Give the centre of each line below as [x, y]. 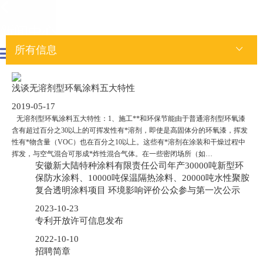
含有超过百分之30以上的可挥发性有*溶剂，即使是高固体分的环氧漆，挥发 [130, 130]
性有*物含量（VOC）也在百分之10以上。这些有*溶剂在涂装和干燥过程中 [129, 142]
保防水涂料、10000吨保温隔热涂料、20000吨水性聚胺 [142, 178]
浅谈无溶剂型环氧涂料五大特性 [73, 88]
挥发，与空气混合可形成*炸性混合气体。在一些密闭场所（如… [112, 154]
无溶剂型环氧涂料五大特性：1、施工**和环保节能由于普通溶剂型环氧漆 [131, 119]
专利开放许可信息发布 [79, 221]
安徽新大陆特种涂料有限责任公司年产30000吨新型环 [139, 166]
